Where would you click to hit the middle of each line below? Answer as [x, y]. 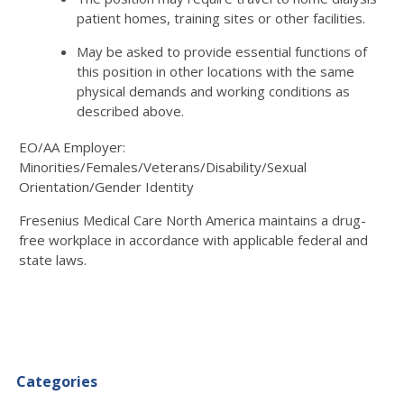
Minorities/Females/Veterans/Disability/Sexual [163, 166]
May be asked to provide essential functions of [222, 51]
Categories [57, 381]
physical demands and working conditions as [213, 91]
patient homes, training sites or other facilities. [221, 18]
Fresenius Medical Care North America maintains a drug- [193, 220]
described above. [130, 110]
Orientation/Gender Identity [106, 186]
